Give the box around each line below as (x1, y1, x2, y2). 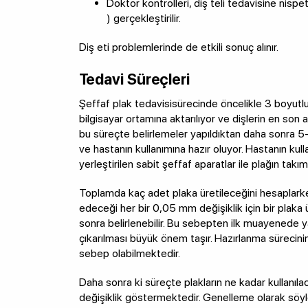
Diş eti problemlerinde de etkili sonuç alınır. (78, 40, 278, 54)
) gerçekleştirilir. (106, 11, 181, 25)
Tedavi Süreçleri (78, 69, 190, 88)
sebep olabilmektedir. (78, 246, 180, 260)
